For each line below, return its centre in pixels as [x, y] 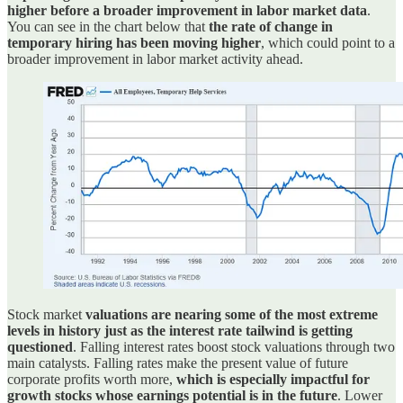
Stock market [46, 315]
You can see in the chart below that [108, 26]
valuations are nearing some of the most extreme [232, 315]
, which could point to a [328, 42]
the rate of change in [271, 26]
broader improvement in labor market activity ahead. [155, 58]
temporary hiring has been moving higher [134, 42]
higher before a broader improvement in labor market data [187, 10]
